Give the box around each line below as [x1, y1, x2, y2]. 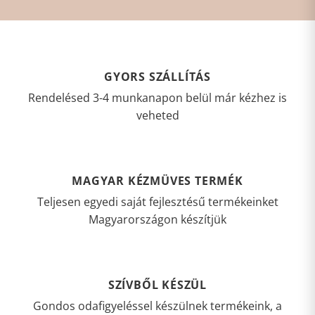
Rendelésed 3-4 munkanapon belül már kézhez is [28, 90, 287, 106]
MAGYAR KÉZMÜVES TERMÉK [72, 173, 243, 189]
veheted [136, 108, 179, 124]
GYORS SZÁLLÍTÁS [104, 69, 211, 85]
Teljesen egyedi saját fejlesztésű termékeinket [37, 194, 278, 210]
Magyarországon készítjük [89, 212, 226, 228]
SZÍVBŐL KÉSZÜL [108, 277, 207, 293]
